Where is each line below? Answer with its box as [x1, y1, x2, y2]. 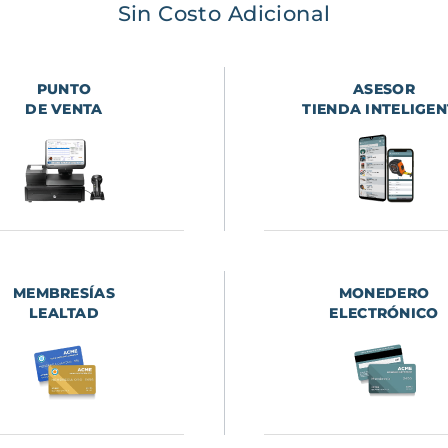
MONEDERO [338, 284, 430, 303]
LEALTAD [28, 304, 100, 323]
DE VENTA [25, 100, 103, 119]
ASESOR [353, 80, 415, 99]
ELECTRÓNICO [329, 304, 439, 323]
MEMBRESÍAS [13, 284, 115, 303]
